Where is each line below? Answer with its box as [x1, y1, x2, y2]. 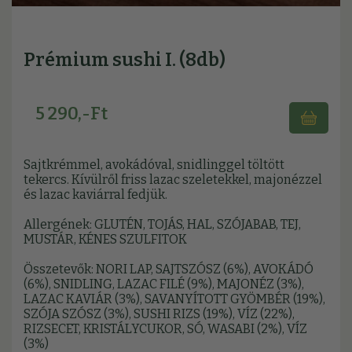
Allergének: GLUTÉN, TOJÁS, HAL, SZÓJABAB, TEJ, [24, 217, 301, 233]
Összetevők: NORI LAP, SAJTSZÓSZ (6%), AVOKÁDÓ [24, 262, 313, 277]
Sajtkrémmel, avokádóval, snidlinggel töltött [24, 157, 284, 173]
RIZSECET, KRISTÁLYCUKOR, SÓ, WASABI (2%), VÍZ [24, 321, 307, 337]
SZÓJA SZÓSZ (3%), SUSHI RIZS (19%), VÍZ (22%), [24, 306, 295, 322]
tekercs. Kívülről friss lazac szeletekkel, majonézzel [24, 172, 322, 188]
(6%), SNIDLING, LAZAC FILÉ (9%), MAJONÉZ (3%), [24, 277, 304, 292]
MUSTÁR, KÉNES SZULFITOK [24, 232, 187, 247]
